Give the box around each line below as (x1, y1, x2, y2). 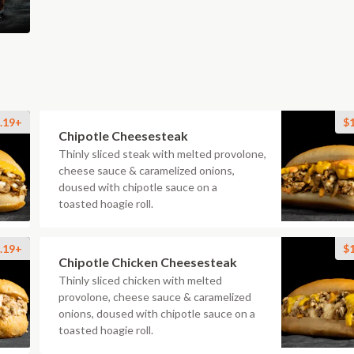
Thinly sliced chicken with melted (58, 273, 222, 287)
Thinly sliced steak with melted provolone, (58, 147, 266, 160)
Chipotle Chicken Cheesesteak (58, 254, 237, 269)
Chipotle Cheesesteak (58, 128, 188, 143)
